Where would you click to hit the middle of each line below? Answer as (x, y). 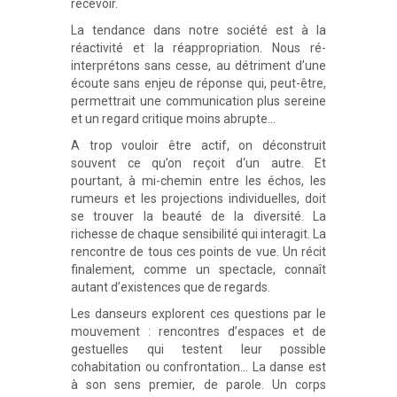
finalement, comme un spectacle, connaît (198, 269)
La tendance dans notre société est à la (198, 30)
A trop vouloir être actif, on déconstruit (198, 145)
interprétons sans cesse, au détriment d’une (198, 66)
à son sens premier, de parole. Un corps (198, 385)
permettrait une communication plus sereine (198, 101)
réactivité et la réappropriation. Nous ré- (198, 48)
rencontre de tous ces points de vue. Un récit (198, 252)
